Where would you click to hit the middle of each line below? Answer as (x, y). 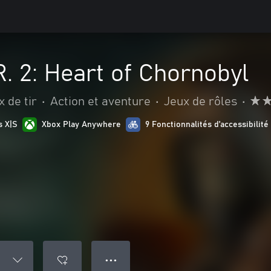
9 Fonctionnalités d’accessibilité (207, 125)
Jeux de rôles (201, 102)
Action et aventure (100, 102)
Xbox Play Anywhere (81, 125)
